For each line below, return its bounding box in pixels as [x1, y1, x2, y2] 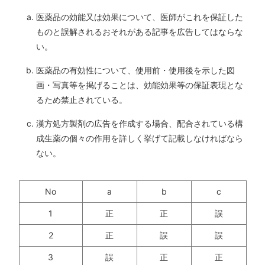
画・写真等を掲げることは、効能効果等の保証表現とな [36, 80, 243, 91]
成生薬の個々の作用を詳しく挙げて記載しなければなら [36, 133, 243, 144]
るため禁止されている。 [36, 95, 127, 105]
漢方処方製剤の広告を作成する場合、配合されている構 [36, 118, 243, 129]
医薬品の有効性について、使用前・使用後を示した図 [36, 65, 235, 76]
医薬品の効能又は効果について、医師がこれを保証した [36, 12, 243, 22]
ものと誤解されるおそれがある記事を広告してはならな [36, 27, 243, 37]
